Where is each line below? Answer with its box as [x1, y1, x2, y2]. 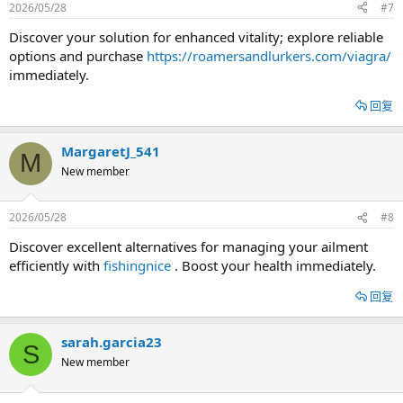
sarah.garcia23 [61, 333, 162, 351]
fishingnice [103, 256, 171, 274]
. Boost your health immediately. [171, 256, 376, 274]
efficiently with [9, 256, 103, 274]
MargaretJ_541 [61, 141, 160, 160]
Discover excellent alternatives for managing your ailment [9, 237, 368, 255]
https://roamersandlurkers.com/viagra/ [147, 46, 391, 65]
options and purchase [9, 46, 147, 65]
